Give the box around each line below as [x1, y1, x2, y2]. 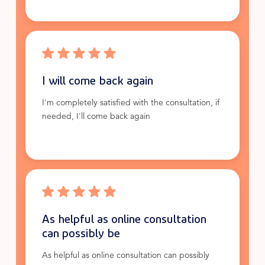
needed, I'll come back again [41, 113, 150, 121]
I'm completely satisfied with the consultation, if [41, 99, 219, 108]
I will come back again [41, 73, 153, 87]
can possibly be [41, 226, 120, 240]
